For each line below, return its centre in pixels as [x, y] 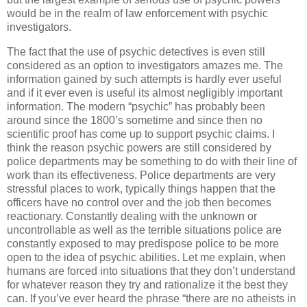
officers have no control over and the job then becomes [139, 202]
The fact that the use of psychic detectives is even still [136, 51]
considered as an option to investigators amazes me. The [145, 65]
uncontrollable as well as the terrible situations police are [144, 230]
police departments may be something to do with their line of [152, 161]
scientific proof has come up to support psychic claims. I [141, 134]
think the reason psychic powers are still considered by [139, 147]
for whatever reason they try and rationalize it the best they [147, 284]
